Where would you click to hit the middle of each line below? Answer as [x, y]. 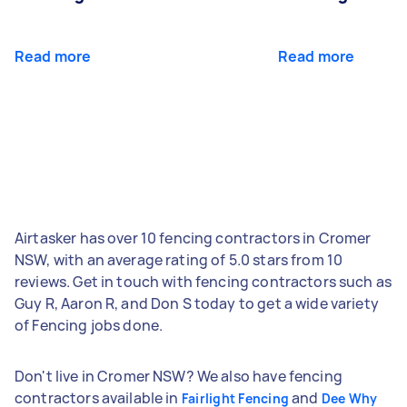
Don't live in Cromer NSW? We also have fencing [179, 376]
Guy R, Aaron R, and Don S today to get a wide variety [197, 303]
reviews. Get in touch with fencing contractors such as [203, 281]
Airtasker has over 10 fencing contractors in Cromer [193, 238]
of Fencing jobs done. [89, 325]
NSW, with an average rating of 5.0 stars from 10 [179, 259]
